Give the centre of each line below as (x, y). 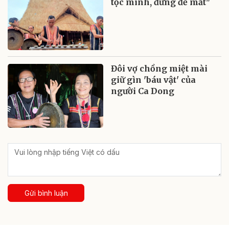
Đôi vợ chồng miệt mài (159, 69)
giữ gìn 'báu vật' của (154, 80)
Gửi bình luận (46, 193)
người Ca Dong (143, 91)
